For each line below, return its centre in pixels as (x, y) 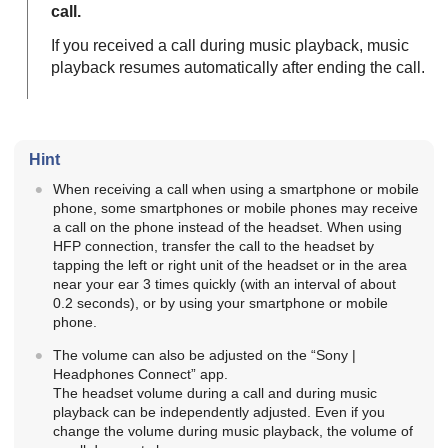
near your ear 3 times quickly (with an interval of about (224, 283)
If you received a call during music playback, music (230, 45)
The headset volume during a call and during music (214, 392)
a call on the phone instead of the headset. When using (227, 226)
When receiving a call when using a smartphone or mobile (235, 188)
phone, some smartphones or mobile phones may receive (235, 207)
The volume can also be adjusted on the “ (184, 354)
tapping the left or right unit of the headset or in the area (229, 264)
